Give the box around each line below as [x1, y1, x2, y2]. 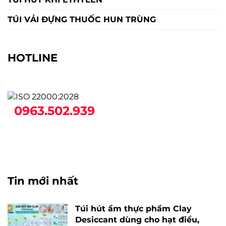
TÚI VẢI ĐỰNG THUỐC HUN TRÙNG [8, 15, 156, 25]
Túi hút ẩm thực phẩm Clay [75, 204, 192, 214]
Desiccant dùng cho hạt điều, [75, 215, 200, 225]
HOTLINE [8, 51, 58, 65]
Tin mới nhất [8, 174, 78, 188]
